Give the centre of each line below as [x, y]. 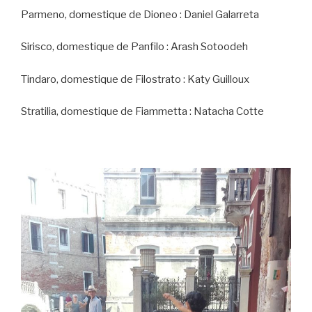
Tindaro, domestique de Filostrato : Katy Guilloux [135, 79]
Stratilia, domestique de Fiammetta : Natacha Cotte [142, 112]
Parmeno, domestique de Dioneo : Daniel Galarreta [140, 14]
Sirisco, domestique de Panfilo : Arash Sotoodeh [134, 47]
